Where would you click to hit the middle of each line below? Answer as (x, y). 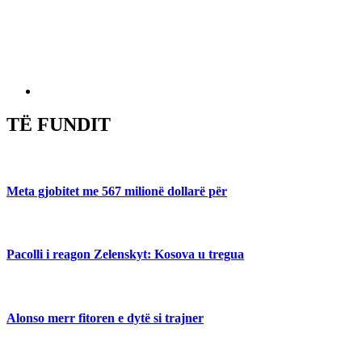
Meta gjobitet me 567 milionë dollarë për (117, 191)
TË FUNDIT (59, 125)
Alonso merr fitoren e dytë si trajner (105, 318)
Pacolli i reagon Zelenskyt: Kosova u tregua (125, 255)
